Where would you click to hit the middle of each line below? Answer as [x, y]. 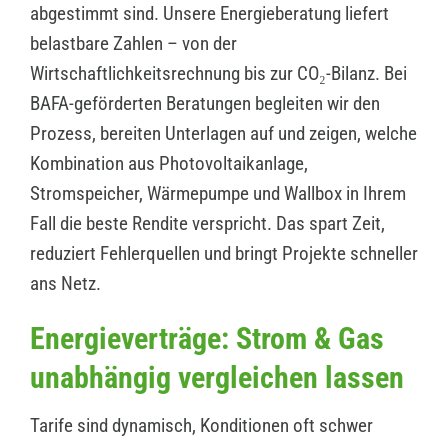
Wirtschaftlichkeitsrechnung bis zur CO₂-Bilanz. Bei [218, 74]
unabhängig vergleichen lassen [216, 378]
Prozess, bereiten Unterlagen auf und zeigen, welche [223, 134]
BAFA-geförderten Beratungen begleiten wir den [204, 104]
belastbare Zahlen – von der [133, 44]
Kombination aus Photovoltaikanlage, [168, 164]
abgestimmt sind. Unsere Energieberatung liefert [209, 14]
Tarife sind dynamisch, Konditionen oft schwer [201, 426]
